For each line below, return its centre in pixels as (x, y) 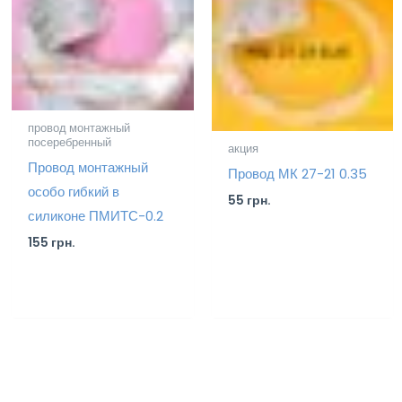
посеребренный (70, 142)
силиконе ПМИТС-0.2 (96, 216)
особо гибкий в (74, 192)
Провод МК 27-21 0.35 (297, 174)
